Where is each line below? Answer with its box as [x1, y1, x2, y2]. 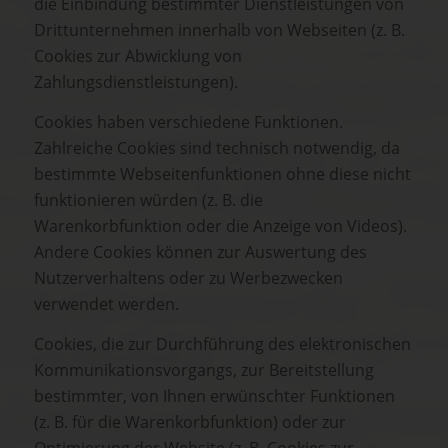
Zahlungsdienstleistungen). [34, 71, 238, 94]
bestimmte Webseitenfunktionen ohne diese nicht [34, 162, 411, 185]
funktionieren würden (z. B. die [34, 188, 263, 211]
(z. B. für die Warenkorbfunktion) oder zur [34, 410, 346, 433]
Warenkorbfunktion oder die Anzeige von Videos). [34, 214, 407, 237]
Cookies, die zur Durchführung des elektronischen [34, 332, 411, 355]
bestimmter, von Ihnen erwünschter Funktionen [34, 384, 395, 407]
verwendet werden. [34, 292, 179, 315]
